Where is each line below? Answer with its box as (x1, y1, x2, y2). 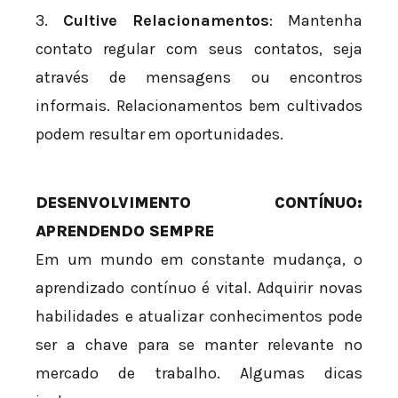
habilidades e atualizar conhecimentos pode (36, 306, 362, 326)
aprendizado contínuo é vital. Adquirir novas (36, 277, 362, 298)
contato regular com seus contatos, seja (36, 38, 362, 59)
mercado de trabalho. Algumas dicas (36, 362, 362, 383)
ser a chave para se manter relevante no (36, 334, 362, 354)
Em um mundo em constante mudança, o (36, 249, 362, 269)
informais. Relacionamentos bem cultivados (36, 95, 362, 115)
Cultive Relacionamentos (62, 10, 270, 30)
